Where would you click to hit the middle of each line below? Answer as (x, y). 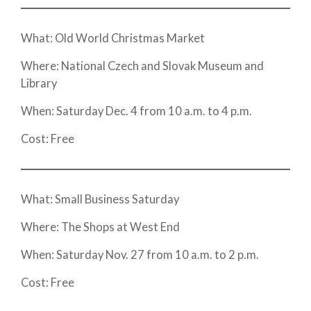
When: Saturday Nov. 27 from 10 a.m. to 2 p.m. (141, 254)
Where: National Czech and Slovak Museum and (142, 66)
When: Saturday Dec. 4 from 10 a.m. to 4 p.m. (137, 111)
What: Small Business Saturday (101, 199)
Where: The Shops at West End (101, 227)
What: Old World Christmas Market (114, 38)
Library (40, 83)
